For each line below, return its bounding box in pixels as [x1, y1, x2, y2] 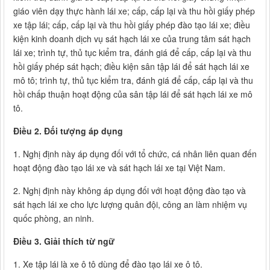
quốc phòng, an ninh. [13, 212, 94, 225]
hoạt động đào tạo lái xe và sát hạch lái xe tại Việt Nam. [13, 162, 225, 174]
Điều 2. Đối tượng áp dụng [13, 125, 123, 137]
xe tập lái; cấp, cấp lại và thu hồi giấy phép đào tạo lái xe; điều [13, 19, 250, 31]
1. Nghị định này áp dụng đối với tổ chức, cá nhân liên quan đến [13, 148, 257, 160]
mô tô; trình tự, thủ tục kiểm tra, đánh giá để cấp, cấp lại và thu [13, 74, 253, 87]
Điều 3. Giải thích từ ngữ [13, 235, 115, 248]
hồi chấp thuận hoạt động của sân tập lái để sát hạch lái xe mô [13, 88, 253, 101]
